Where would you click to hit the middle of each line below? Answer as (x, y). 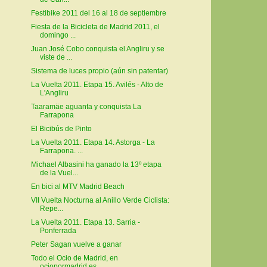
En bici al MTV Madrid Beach (77, 187)
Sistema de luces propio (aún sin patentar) (99, 71)
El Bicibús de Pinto (61, 129)
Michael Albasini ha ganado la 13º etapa (96, 165)
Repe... (51, 209)
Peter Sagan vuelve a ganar (76, 245)
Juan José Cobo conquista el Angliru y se (97, 49)
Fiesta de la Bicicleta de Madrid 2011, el (95, 27)
